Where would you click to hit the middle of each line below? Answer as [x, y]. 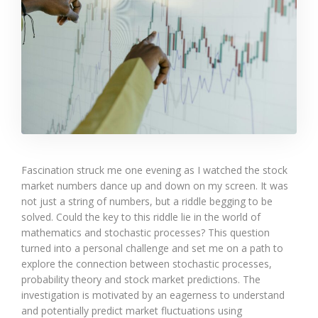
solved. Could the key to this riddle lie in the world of [141, 216]
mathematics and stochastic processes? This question [146, 232]
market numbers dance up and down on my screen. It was [155, 185]
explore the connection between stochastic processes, [147, 263]
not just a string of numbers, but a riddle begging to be [147, 201]
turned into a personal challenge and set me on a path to [152, 248]
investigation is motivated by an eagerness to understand [153, 295]
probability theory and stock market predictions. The [141, 279]
